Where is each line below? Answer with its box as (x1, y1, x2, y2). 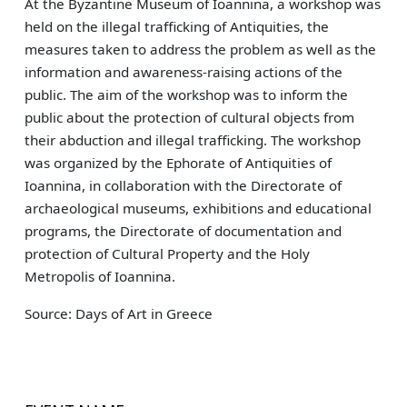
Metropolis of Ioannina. (25, 267, 176, 285)
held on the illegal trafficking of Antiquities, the (25, 17, 330, 35)
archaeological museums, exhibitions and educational (25, 199, 372, 217)
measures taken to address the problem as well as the (25, 40, 377, 58)
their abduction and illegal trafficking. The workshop (25, 131, 362, 149)
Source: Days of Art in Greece (25, 304, 213, 323)
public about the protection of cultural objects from (25, 108, 355, 126)
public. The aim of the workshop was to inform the (25, 85, 349, 104)
